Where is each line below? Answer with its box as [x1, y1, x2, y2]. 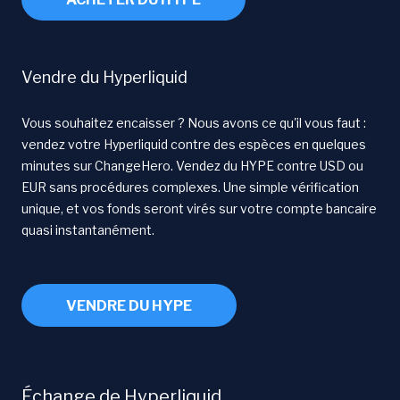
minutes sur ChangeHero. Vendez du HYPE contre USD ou [21, 157, 363, 173]
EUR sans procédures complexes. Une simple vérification [21, 179, 359, 195]
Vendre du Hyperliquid [21, 67, 187, 87]
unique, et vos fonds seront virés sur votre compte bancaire [21, 200, 377, 216]
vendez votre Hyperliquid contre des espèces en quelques [21, 136, 366, 152]
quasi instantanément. [21, 221, 154, 237]
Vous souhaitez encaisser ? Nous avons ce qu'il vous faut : [21, 114, 366, 130]
